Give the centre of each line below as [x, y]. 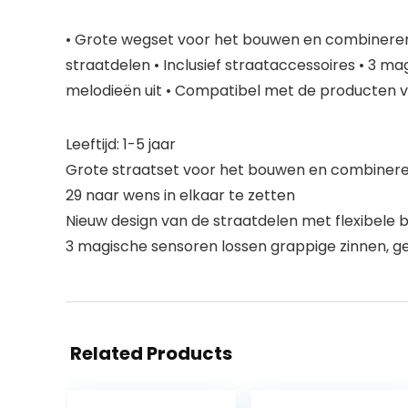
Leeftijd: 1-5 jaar [121, 144]
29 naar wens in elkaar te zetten [180, 195]
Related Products [151, 353]
